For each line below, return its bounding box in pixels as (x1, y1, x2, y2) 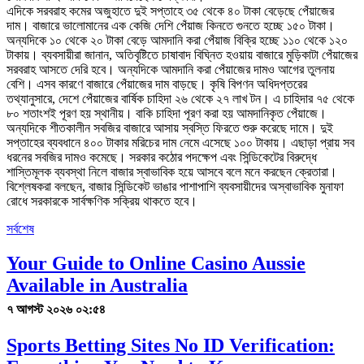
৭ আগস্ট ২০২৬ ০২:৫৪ (6, 301, 106, 316)
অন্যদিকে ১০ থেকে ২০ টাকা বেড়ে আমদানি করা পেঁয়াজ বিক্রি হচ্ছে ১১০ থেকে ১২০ (6, 32, 348, 47)
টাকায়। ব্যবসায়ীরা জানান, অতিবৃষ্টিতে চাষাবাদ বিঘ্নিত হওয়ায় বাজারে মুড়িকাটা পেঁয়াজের (6, 47, 357, 62)
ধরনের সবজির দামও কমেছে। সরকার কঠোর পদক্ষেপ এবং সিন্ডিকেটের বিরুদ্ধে (6, 149, 317, 164)
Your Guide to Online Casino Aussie (6, 252, 305, 274)
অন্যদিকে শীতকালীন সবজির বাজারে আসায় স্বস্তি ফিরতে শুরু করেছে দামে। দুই (6, 120, 333, 135)
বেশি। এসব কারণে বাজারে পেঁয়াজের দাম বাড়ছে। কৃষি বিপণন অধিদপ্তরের (6, 76, 307, 91)
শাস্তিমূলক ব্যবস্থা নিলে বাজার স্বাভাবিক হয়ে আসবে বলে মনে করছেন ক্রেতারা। (6, 164, 337, 179)
